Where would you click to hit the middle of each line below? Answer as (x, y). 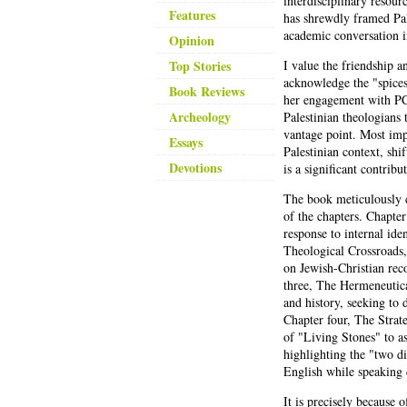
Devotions (195, 168)
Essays (186, 142)
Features (192, 15)
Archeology (200, 117)
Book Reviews (207, 91)
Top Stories (200, 66)
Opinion (192, 40)
